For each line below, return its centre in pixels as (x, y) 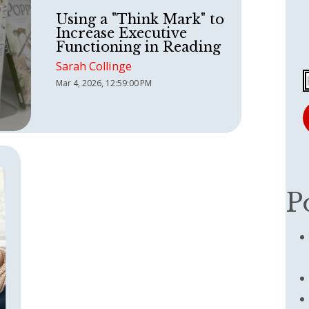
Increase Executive (121, 33)
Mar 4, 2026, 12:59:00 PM (103, 83)
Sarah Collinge (93, 66)
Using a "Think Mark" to (140, 19)
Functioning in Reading (138, 47)
